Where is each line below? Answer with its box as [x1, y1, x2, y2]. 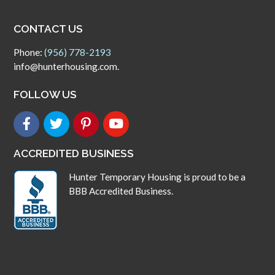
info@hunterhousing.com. [14, 60, 120, 72]
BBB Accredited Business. [68, 185, 173, 196]
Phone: [14, 46, 45, 58]
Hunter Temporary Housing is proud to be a [68, 171, 246, 182]
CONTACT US [14, 22, 83, 35]
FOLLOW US [14, 88, 77, 101]
